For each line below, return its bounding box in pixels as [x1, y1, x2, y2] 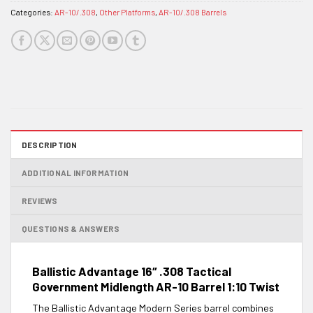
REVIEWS [22, 195, 58, 205]
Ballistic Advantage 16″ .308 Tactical [32, 263, 231, 278]
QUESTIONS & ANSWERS [22, 223, 120, 233]
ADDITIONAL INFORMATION [22, 167, 129, 177]
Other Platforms [99, 7, 155, 17]
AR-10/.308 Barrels [159, 7, 226, 17]
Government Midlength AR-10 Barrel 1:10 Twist [32, 279, 279, 293]
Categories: [10, 7, 54, 17]
